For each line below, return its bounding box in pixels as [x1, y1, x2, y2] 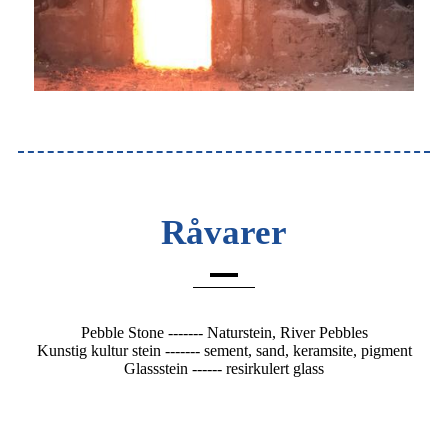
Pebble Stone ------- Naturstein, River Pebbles [80, 324, 368, 342]
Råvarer [161, 213, 287, 253]
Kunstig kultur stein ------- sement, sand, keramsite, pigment [36, 342, 412, 360]
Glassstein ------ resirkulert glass [124, 360, 324, 378]
